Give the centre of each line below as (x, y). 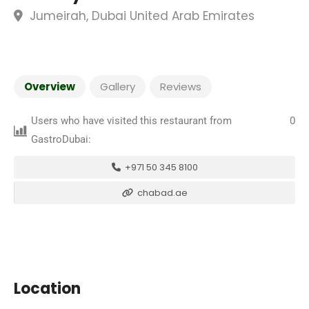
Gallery (118, 87)
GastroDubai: (61, 139)
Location (47, 289)
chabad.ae (161, 193)
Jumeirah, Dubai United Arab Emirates (140, 16)
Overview (50, 87)
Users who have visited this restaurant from (132, 121)
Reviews (181, 87)
